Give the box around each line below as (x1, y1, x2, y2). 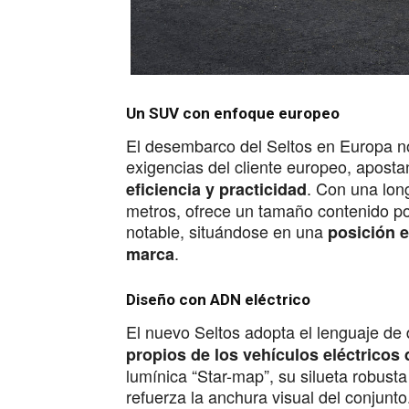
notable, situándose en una (126, 219, 328, 243)
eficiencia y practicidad (126, 177, 307, 201)
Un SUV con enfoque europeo (126, 104, 340, 122)
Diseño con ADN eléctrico (126, 290, 310, 309)
